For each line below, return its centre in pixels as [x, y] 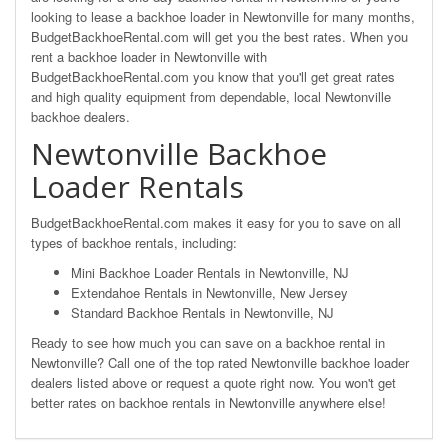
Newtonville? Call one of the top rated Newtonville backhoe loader [220, 362]
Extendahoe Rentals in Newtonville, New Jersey [209, 292]
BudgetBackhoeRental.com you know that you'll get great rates [213, 76]
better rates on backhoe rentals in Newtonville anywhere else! [208, 402]
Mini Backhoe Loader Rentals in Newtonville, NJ [210, 272]
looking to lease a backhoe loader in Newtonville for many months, [223, 16]
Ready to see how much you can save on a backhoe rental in [208, 342]
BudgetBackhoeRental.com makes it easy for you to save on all [216, 222]
